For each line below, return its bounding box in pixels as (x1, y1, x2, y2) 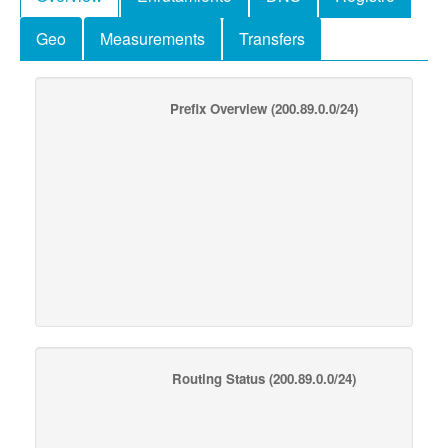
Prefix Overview (169, 98, 267, 118)
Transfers (239, 26, 305, 50)
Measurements (100, 26, 205, 50)
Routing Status (171, 368, 265, 388)
